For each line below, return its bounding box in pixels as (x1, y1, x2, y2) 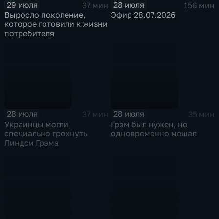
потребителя (4, 28, 55, 39)
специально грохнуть (4, 128, 88, 138)
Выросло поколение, (4, 10, 86, 20)
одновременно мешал (111, 128, 197, 138)
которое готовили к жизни (4, 19, 108, 29)
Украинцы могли (4, 119, 69, 129)
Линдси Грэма (4, 137, 59, 148)
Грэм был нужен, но (111, 119, 188, 129)
